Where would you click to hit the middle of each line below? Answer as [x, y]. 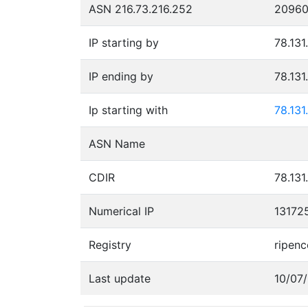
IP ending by [121, 76]
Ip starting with [128, 110]
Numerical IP [121, 211]
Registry [110, 244]
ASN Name [117, 143]
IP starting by [124, 42]
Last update [120, 278]
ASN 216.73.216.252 [141, 9]
